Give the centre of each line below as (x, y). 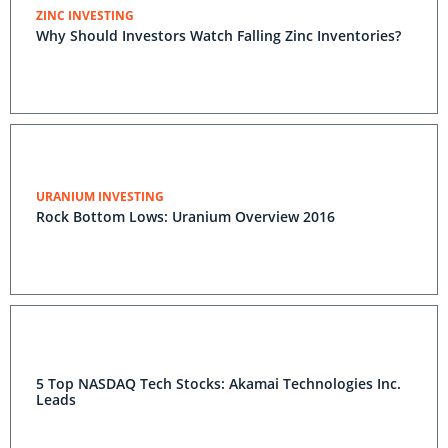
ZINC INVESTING (85, 15)
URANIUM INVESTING (100, 196)
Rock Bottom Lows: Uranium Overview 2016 (185, 216)
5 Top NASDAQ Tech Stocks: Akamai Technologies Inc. (218, 383)
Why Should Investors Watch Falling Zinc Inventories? (218, 35)
